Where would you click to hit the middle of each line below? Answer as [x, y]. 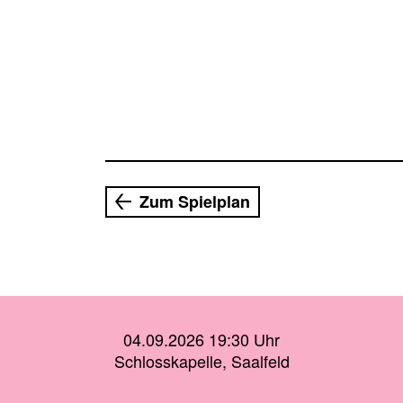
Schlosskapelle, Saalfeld [201, 361]
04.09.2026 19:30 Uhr [201, 339]
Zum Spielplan [195, 201]
